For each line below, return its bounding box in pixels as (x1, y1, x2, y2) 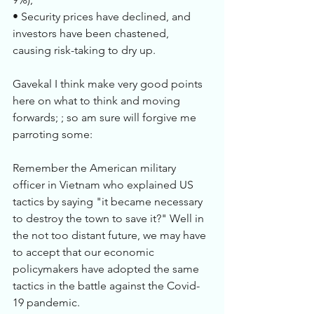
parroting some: (13, 128, 95, 141)
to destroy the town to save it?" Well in (13, 212, 207, 225)
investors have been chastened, (13, 27, 172, 40)
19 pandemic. (13, 296, 80, 309)
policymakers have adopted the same (13, 262, 202, 275)
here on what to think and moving (13, 94, 183, 107)
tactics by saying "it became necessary (13, 195, 205, 208)
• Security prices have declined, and (13, 10, 193, 23)
